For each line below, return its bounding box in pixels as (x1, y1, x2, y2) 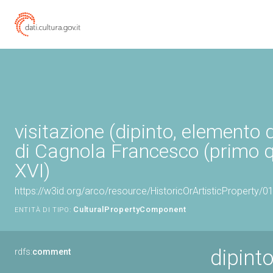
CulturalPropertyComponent (73, 205, 186, 214)
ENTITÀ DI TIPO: (15, 206, 71, 214)
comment (32, 247, 71, 257)
